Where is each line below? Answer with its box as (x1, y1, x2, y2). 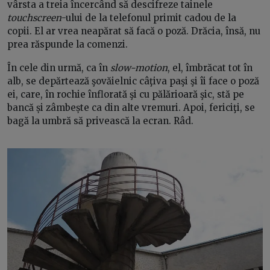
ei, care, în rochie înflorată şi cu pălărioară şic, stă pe (7, 89, 244, 101)
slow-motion (110, 62, 168, 74)
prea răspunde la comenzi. (7, 39, 128, 51)
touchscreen (7, 12, 61, 24)
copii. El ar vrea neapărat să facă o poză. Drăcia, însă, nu (7, 25, 260, 37)
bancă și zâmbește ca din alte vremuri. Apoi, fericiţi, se (7, 102, 255, 114)
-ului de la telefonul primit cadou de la (61, 12, 236, 24)
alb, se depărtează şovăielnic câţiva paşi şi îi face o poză (7, 75, 259, 87)
